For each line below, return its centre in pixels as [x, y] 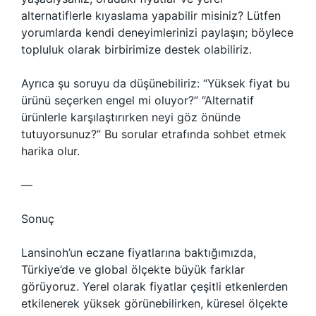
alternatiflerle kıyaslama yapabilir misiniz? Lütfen [151, 16]
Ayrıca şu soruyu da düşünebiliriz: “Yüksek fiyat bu [156, 83]
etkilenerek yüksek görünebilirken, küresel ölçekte [154, 303]
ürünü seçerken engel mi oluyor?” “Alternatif [138, 100]
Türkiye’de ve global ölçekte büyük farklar [133, 269]
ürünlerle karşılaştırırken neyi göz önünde [131, 117]
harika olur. [50, 151]
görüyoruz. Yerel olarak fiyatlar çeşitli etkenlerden [154, 286]
